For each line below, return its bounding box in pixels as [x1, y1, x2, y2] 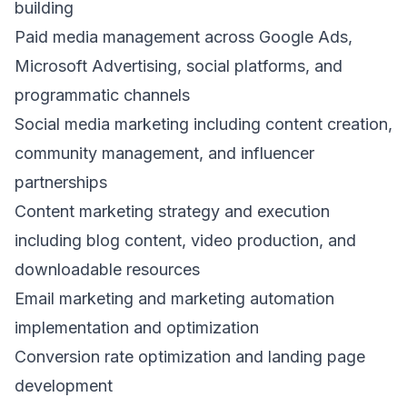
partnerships [15, 173, 107, 192]
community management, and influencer [15, 144, 314, 163]
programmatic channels [15, 85, 190, 104]
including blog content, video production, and [15, 231, 356, 250]
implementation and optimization [15, 318, 259, 337]
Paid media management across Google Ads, [15, 27, 352, 46]
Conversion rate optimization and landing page [15, 347, 365, 366]
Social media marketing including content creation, [15, 114, 392, 134]
